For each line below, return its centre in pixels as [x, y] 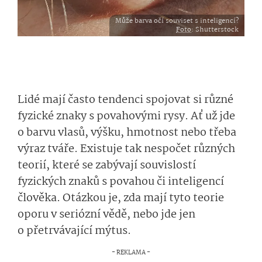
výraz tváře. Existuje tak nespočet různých [126, 149]
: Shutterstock [215, 30]
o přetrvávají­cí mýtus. [74, 231]
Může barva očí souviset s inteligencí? [177, 21]
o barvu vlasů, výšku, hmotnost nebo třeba [127, 133]
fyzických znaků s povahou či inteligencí [121, 182]
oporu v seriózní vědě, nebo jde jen [106, 215]
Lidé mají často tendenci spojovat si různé [125, 100]
